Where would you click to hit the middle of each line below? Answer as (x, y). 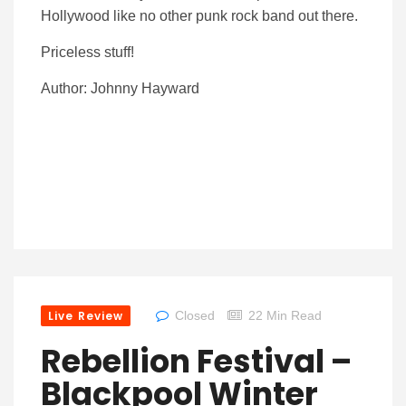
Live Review (86, 315)
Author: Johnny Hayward (120, 88)
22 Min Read (285, 315)
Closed (195, 315)
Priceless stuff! (87, 52)
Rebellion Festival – (196, 361)
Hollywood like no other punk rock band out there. (199, 15)
